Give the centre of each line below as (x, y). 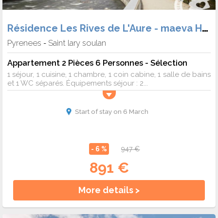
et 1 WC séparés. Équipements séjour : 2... (78, 83)
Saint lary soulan (77, 43)
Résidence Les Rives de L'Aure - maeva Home (205, 27)
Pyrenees (24, 43)
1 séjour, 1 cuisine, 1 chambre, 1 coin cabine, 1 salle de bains (109, 74)
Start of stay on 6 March (111, 111)
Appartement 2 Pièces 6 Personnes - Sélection (97, 63)
